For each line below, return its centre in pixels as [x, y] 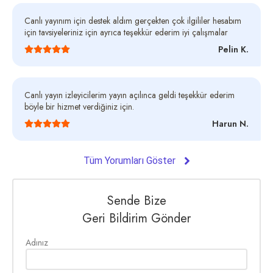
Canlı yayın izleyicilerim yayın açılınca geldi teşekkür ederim [129, 95]
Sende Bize [136, 200]
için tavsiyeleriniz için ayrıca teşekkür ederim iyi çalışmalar [126, 32]
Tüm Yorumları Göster [130, 160]
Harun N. [230, 123]
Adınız [37, 242]
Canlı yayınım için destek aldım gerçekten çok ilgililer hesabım [133, 20]
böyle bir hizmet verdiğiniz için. [79, 106]
